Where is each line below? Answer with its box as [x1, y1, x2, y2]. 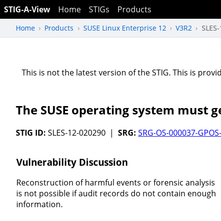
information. [16, 199, 63, 210]
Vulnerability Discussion [16, 155, 128, 168]
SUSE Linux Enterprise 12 [83, 23, 166, 33]
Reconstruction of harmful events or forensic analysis [16, 177, 215, 188]
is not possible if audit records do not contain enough [16, 188, 216, 199]
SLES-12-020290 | [46, 127, 118, 139]
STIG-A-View [4, 4, 50, 15]
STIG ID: [16, 127, 46, 139]
